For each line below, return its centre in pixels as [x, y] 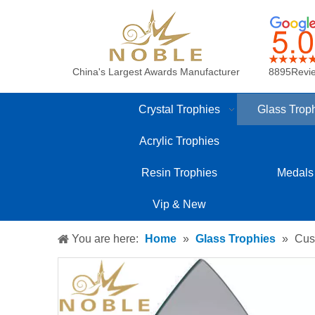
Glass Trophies [236, 239]
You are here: [105, 239]
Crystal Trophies [179, 109]
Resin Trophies [179, 173]
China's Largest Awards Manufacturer [156, 72]
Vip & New [179, 204]
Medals [295, 173]
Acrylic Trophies [179, 141]
